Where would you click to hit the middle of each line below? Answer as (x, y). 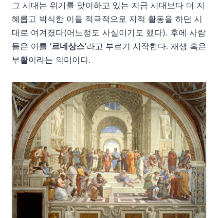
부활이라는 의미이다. (51, 60)
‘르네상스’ (68, 46)
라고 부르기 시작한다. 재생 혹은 (146, 46)
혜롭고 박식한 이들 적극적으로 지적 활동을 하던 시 (107, 19)
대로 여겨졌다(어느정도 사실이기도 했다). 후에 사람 (109, 32)
